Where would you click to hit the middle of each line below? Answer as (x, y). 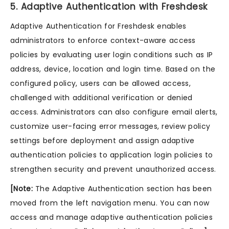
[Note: (21, 189)
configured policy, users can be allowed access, (101, 84)
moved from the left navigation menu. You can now (110, 203)
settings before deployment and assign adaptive (102, 141)
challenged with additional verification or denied (101, 98)
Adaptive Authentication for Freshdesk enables (98, 26)
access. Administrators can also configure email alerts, (114, 112)
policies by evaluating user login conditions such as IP (112, 55)
